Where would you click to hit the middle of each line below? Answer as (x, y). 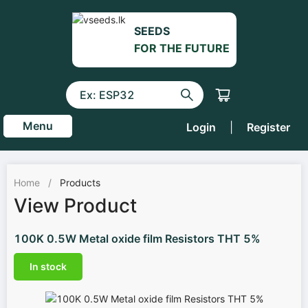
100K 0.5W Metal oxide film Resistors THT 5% (137, 239)
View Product (75, 206)
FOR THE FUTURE (181, 48)
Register (268, 127)
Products (80, 183)
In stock (48, 266)
